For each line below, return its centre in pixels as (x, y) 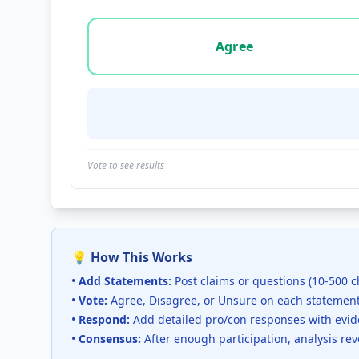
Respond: (104, 319)
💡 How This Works (132, 257)
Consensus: (110, 339)
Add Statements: (125, 281)
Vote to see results (126, 165)
